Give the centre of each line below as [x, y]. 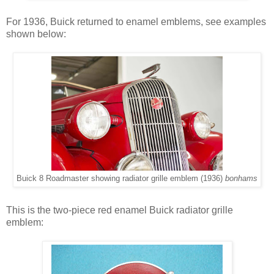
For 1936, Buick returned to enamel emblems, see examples [136, 21]
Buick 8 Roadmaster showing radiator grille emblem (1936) [121, 178]
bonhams [241, 178]
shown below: [36, 34]
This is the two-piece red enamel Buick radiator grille [120, 210]
